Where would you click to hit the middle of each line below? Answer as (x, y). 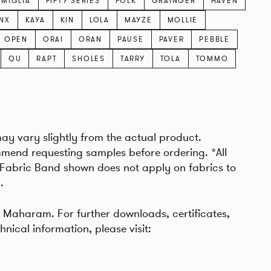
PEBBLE (214, 39)
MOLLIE (183, 20)
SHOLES (89, 58)
